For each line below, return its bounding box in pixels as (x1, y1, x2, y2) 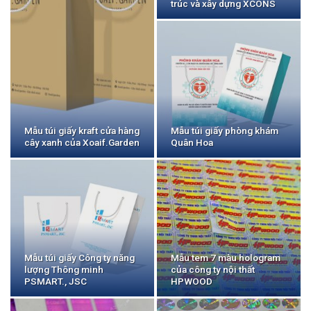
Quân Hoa (171, 136, 214, 148)
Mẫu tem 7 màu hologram (171, 251, 281, 263)
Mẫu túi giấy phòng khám (171, 124, 279, 136)
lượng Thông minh (24, 263, 104, 275)
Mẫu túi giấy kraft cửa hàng (24, 124, 140, 136)
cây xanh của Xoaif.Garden (24, 136, 140, 148)
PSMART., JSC (24, 275, 87, 287)
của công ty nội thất (171, 263, 255, 275)
